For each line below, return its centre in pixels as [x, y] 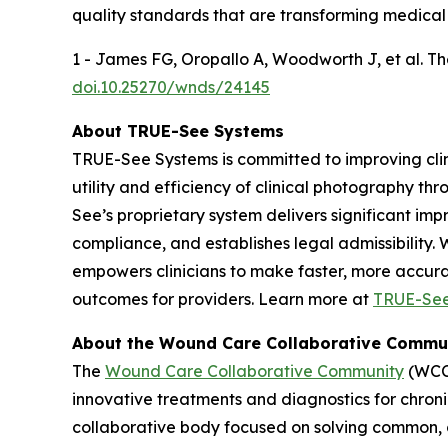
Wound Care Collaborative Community [254, 370]
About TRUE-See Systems [178, 130]
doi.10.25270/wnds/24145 [171, 86]
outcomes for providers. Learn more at [222, 298]
